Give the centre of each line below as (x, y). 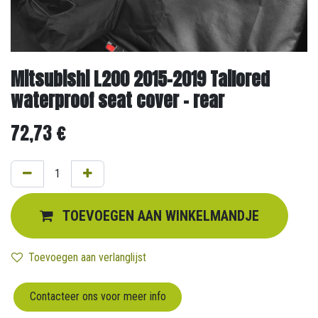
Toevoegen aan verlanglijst (87, 258)
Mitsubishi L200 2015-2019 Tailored (140, 79)
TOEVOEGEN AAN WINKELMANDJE (161, 216)
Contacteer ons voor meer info (98, 297)
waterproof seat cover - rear (117, 100)
